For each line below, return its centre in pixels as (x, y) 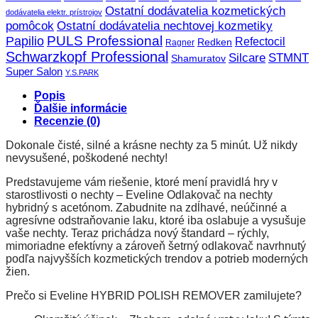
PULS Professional (105, 40)
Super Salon (34, 71)
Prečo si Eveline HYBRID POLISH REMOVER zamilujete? (154, 295)
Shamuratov (198, 58)
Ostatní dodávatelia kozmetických (195, 10)
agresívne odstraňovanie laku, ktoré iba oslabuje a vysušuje (156, 220)
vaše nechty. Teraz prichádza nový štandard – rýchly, (137, 233)
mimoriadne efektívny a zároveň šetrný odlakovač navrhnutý (156, 246)
